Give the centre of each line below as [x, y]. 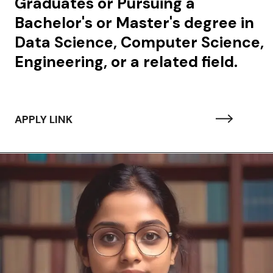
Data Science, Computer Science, [139, 43]
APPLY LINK [44, 120]
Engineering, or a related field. [126, 62]
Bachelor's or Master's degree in [134, 23]
